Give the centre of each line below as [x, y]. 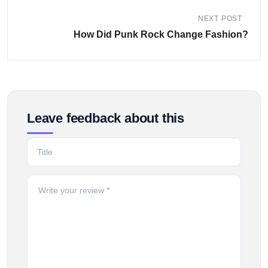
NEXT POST [220, 18]
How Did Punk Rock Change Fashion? [161, 34]
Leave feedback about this [106, 118]
